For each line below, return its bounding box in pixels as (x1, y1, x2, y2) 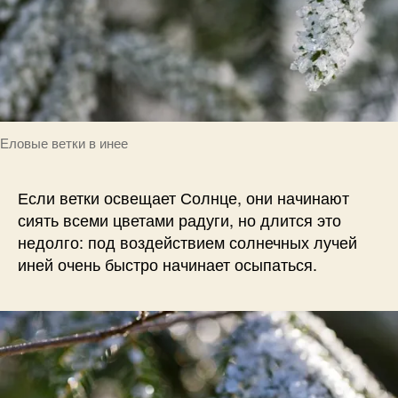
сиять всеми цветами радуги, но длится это (18, 208, 341, 232)
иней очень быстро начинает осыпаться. (18, 252, 317, 276)
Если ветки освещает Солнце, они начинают (18, 186, 349, 210)
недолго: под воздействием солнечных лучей (18, 230, 357, 254)
